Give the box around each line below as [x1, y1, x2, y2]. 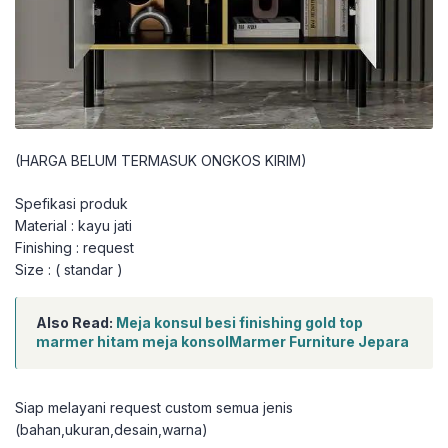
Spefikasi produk [15, 195, 128, 213]
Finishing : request [15, 239, 134, 257]
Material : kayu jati [15, 217, 132, 235]
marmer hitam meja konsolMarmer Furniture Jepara [36, 333, 409, 351]
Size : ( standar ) [15, 261, 123, 279]
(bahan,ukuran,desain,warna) [15, 421, 208, 439]
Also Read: [36, 314, 116, 332]
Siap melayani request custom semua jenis [15, 399, 293, 417]
